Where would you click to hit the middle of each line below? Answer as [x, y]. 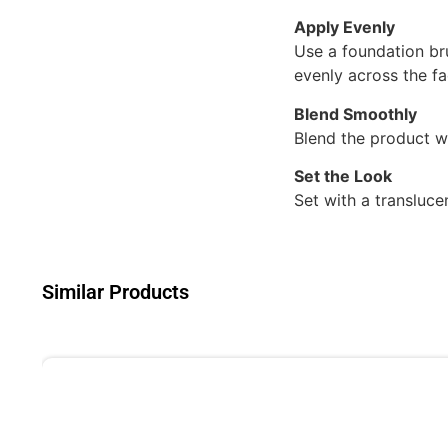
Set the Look [343, 176]
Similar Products [115, 292]
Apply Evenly [344, 27]
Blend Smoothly [355, 113]
